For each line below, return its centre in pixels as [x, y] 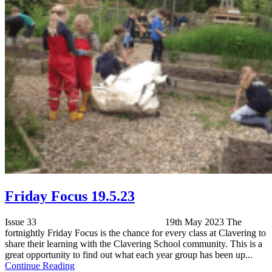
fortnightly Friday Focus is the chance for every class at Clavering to [135, 233]
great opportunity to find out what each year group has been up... [129, 254]
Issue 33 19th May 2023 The [123, 222]
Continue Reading [40, 265]
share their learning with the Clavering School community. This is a [134, 243]
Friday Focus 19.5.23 [70, 196]
